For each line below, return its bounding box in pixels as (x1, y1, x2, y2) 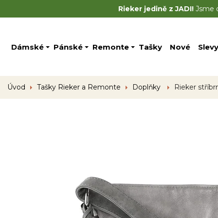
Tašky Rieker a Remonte (37, 83, 121, 91)
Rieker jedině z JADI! (118, 4, 194, 13)
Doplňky (132, 83, 163, 91)
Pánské (54, 42, 83, 52)
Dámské (11, 42, 44, 52)
